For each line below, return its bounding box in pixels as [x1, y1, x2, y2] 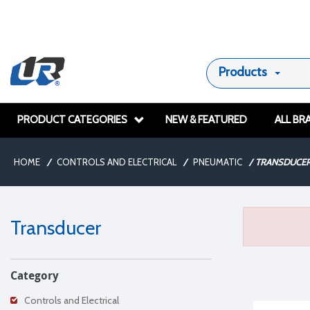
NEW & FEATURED [165, 113, 247, 126]
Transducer [10, 216, 101, 239]
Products [218, 64, 267, 80]
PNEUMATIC [193, 156, 242, 167]
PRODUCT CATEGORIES [17, 113, 127, 126]
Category [10, 268, 59, 283]
